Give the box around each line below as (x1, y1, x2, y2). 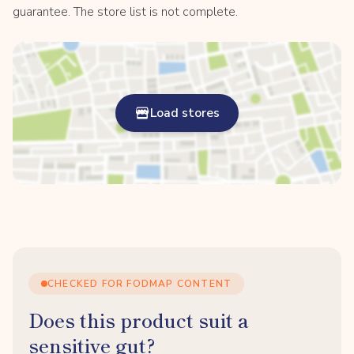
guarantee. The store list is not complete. (13, 2, 238, 21)
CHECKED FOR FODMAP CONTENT (47, 277, 232, 290)
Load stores (150, 104, 220, 122)
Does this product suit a (28, 305, 249, 333)
